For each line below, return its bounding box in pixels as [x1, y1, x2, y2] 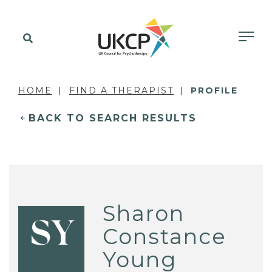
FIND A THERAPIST [69, 85, 174, 96]
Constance [103, 223, 227, 250]
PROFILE [191, 85, 238, 96]
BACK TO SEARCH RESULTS [29, 112, 197, 124]
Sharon [103, 200, 185, 226]
